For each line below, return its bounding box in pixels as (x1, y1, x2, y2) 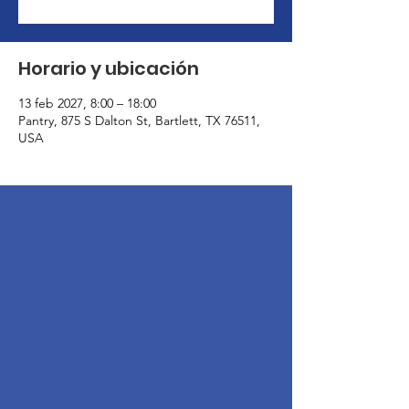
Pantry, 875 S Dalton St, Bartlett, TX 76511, (18, 112, 260, 129)
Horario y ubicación (18, 56, 199, 81)
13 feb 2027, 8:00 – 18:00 (18, 95, 156, 111)
